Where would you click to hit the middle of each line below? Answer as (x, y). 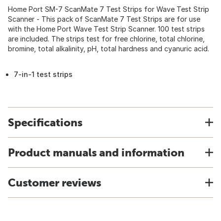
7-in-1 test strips (43, 74)
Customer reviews (55, 183)
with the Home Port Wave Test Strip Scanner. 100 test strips (106, 29)
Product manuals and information (96, 152)
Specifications (45, 122)
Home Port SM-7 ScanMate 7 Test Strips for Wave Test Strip (109, 9)
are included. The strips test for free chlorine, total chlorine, (106, 39)
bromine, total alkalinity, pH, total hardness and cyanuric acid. (109, 49)
